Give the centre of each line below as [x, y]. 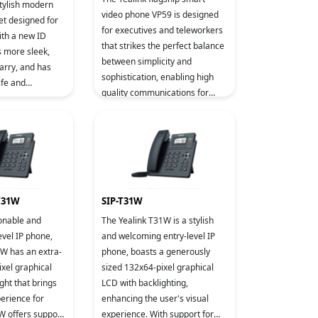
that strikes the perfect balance [163, 46]
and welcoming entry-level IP [158, 236]
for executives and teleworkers [162, 30]
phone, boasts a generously [156, 252]
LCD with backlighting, [145, 283]
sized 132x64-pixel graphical [158, 267]
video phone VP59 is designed [160, 15]
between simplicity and [147, 61]
